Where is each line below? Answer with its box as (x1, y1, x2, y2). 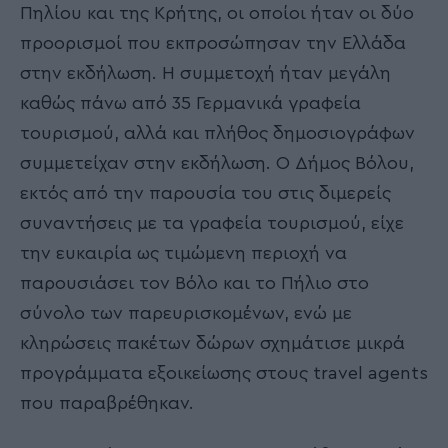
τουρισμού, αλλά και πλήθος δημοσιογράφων (20, 123, 415, 142)
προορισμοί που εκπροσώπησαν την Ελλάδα (20, 33, 406, 52)
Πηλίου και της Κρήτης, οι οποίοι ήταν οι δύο (20, 3, 414, 22)
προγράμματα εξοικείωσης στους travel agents (20, 363, 428, 382)
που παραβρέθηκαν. (20, 393, 194, 412)
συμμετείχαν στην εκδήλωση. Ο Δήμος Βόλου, (20, 153, 414, 172)
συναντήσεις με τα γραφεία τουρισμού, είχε (20, 213, 404, 232)
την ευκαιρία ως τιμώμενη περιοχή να (20, 243, 347, 262)
